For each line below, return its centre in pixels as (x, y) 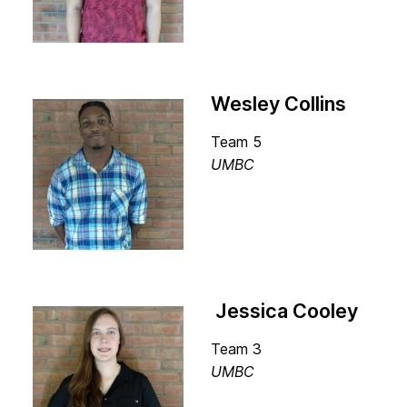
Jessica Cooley (284, 311)
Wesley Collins (278, 104)
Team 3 (236, 349)
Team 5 (236, 142)
